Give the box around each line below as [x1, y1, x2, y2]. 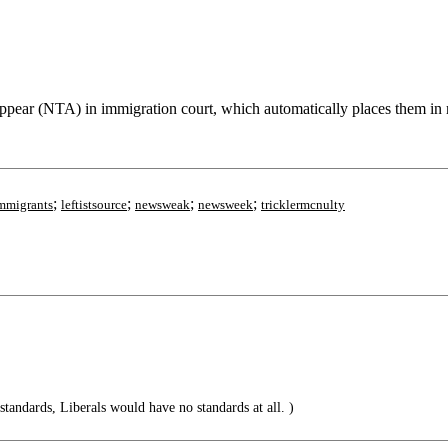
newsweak [135, 197, 190, 212]
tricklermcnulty [261, 197, 345, 212]
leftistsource [61, 197, 127, 212]
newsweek [198, 197, 253, 212]
